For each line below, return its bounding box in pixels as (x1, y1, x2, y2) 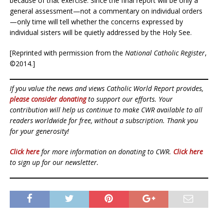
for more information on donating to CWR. (39, 146, 173, 156)
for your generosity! (10, 126, 69, 136)
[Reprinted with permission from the (10, 48, 125, 57)
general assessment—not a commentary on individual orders (10, 6, 202, 16)
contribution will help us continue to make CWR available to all (10, 105, 202, 114)
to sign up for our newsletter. (10, 157, 99, 167)
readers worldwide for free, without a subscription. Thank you (10, 115, 198, 125)
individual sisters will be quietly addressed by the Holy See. (10, 27, 192, 37)
